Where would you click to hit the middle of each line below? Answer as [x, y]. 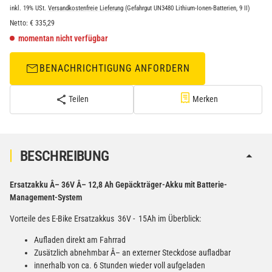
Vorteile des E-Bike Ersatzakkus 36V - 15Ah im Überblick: [105, 218]
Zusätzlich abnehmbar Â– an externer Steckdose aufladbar [132, 252]
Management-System [46, 197]
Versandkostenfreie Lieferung [87, 8]
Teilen [79, 99]
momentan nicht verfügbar [63, 38]
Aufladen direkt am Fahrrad [80, 240]
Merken [205, 99]
